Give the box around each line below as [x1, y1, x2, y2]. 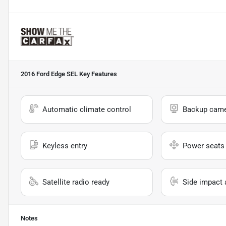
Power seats [182, 141, 224, 150]
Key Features [78, 70, 117, 78]
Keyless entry [42, 141, 87, 150]
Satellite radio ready [42, 177, 109, 187]
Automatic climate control [42, 104, 131, 114]
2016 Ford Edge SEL [21, 70, 78, 78]
